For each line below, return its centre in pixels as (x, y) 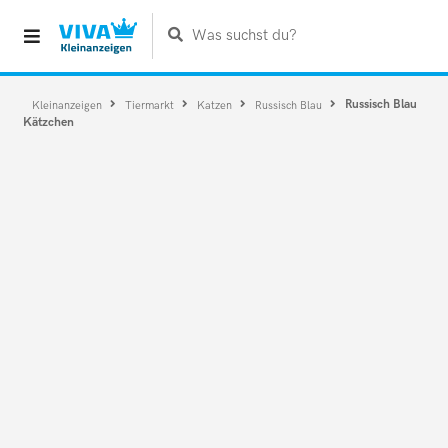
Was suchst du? (244, 35)
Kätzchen (48, 122)
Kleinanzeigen (68, 104)
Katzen (215, 104)
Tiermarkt (150, 104)
